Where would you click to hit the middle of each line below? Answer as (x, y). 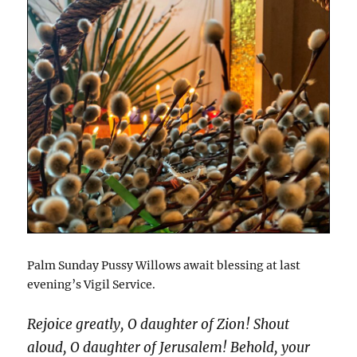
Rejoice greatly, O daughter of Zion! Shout (159, 325)
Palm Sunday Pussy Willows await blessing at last (164, 265)
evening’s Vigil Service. (92, 284)
